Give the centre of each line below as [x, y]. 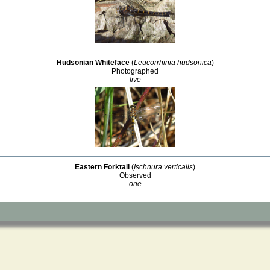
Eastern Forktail [102, 167]
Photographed [135, 71]
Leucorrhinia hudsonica [172, 63]
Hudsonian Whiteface [93, 63]
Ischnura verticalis [163, 167]
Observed [135, 175]
